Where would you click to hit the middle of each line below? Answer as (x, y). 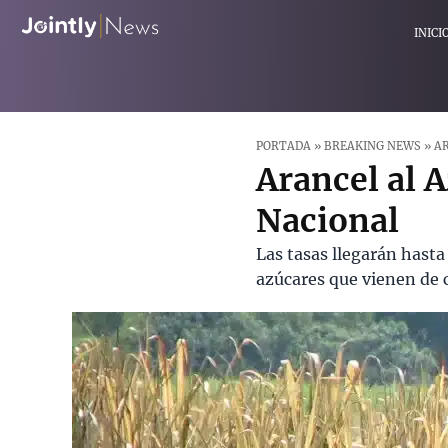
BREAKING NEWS (373, 146)
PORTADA (284, 146)
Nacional (328, 221)
